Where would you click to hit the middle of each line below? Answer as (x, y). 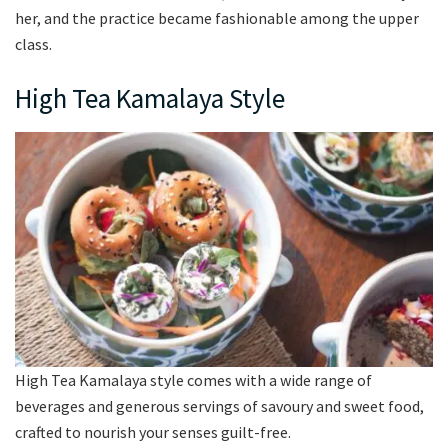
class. (33, 44)
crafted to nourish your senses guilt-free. (153, 431)
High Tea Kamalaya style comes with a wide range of (193, 379)
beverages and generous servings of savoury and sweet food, (219, 405)
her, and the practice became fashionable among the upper (217, 18)
